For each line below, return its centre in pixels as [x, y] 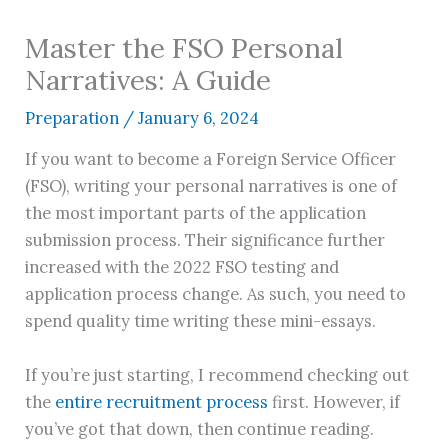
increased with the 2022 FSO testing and [182, 267]
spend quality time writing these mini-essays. [203, 321]
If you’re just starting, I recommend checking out [217, 374]
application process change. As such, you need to [216, 294]
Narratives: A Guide [148, 79]
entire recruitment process [162, 401]
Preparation [72, 117]
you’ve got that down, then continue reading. [202, 428]
